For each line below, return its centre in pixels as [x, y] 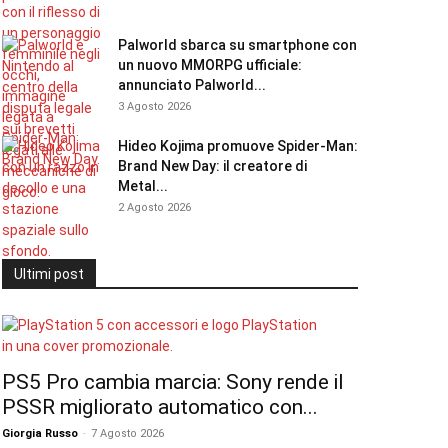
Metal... [143, 186]
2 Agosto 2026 [154, 207]
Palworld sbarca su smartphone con [237, 45]
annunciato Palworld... [192, 85]
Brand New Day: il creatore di [212, 166]
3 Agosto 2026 [154, 106]
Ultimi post [49, 274]
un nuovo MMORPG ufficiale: [210, 65]
